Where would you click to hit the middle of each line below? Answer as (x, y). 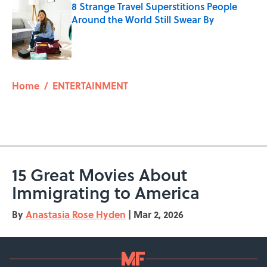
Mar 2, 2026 (159, 215)
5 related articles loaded (51, 69)
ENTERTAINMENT (90, 86)
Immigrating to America (106, 193)
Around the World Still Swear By (143, 20)
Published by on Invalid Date (119, 31)
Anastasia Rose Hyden (76, 215)
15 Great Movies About (100, 175)
